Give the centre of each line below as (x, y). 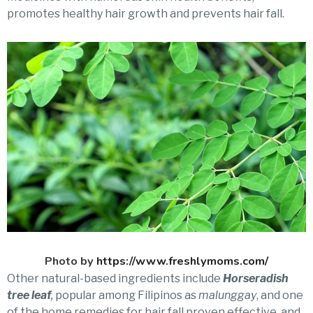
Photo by (71, 261)
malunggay (227, 296)
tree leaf (29, 296)
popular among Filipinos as (126, 296)
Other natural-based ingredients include (115, 279)
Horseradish (256, 279)
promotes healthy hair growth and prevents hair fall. (146, 13)
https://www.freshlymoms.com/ (182, 261)
